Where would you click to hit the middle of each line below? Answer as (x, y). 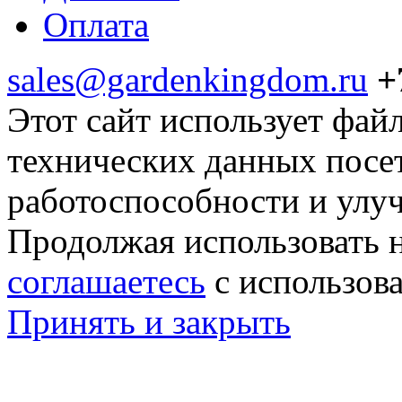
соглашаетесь (106, 281)
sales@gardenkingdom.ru (188, 79)
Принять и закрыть (149, 321)
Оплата (96, 24)
